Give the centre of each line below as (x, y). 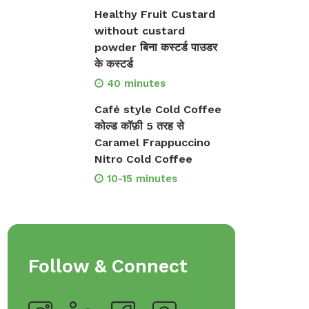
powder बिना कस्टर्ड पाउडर (156, 48)
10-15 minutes (142, 179)
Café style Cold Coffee (158, 110)
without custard (139, 31)
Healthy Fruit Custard (154, 14)
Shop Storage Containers (232, 17)
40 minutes (136, 84)
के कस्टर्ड (113, 64)
